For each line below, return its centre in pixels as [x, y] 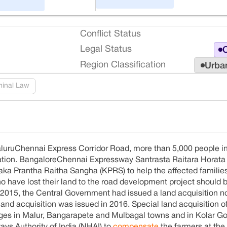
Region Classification [123, 65]
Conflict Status [111, 34]
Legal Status [106, 50]
